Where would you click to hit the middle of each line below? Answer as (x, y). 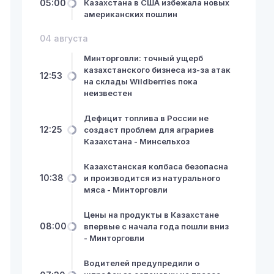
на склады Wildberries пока (140, 81)
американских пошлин (130, 14)
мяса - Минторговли (125, 189)
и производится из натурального (152, 178)
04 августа (64, 38)
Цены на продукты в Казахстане (151, 214)
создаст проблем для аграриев (149, 129)
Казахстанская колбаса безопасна (156, 166)
